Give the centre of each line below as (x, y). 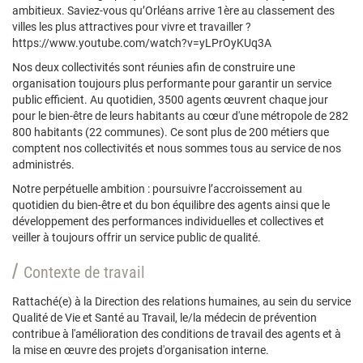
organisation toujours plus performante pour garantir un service (172, 83)
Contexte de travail (84, 272)
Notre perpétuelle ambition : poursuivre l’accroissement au (157, 189)
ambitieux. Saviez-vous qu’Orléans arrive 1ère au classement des (173, 11)
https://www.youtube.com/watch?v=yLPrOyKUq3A (142, 43)
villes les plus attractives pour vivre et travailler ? (132, 27)
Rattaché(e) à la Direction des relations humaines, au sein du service (181, 301)
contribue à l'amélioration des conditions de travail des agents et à (177, 334)
